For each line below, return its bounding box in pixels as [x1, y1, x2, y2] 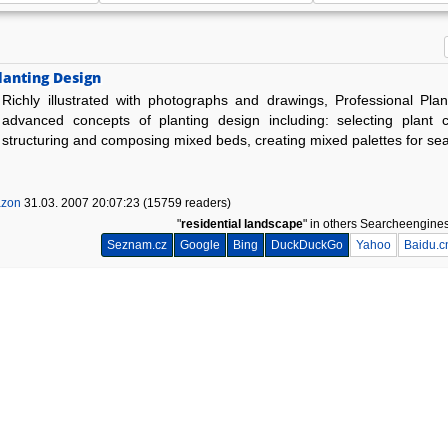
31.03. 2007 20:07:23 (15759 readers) [21, 196, 232, 211]
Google [179, 238, 220, 253]
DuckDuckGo [270, 238, 343, 253]
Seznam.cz [106, 238, 167, 253]
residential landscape [180, 217, 303, 232]
